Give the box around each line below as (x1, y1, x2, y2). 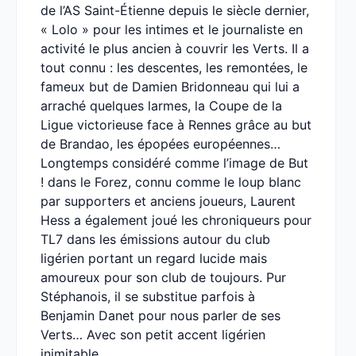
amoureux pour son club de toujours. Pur (41, 269, 286, 285)
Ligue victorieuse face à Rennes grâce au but (41, 117, 311, 133)
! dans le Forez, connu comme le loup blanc (41, 174, 301, 190)
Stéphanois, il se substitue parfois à (41, 288, 255, 304)
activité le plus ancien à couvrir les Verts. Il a (41, 41, 309, 56)
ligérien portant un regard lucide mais (41, 250, 267, 266)
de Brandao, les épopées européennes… (41, 136, 281, 152)
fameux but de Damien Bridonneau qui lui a (41, 79, 300, 95)
